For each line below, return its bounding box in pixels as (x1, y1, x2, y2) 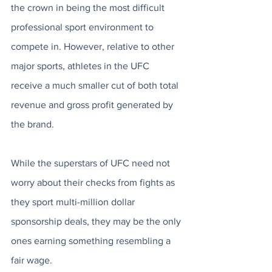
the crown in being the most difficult (11, 2, 167, 13)
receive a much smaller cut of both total (11, 80, 181, 91)
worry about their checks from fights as (11, 177, 177, 188)
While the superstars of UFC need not (11, 158, 172, 169)
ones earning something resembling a (11, 236, 173, 246)
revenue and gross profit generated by (11, 100, 175, 110)
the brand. (11, 119, 54, 130)
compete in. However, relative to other (11, 41, 177, 52)
